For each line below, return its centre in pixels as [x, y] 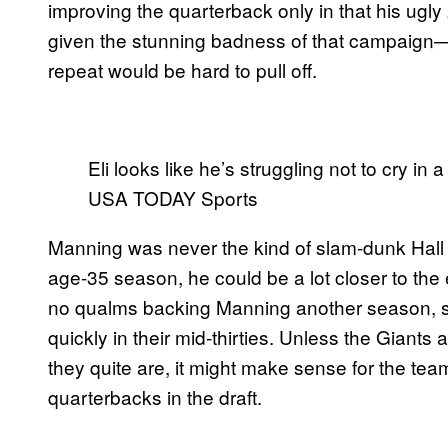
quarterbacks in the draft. [155, 397]
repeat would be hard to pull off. [182, 70]
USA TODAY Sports [173, 198]
